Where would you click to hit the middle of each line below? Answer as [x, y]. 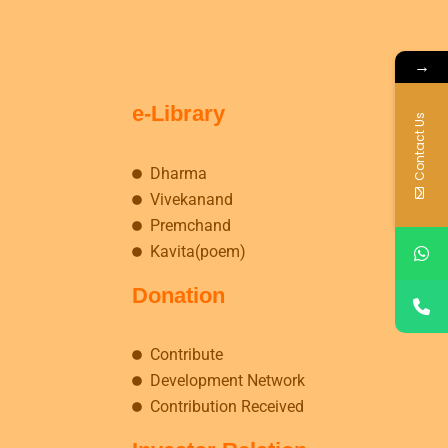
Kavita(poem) [197, 251]
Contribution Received [226, 406]
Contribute [186, 354]
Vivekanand [191, 199]
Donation [178, 295]
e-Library [178, 114]
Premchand [190, 225]
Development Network [227, 380]
